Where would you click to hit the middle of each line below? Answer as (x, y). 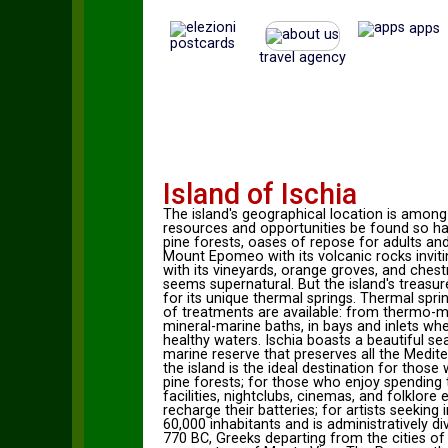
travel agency (303, 57)
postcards (203, 43)
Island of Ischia (259, 194)
